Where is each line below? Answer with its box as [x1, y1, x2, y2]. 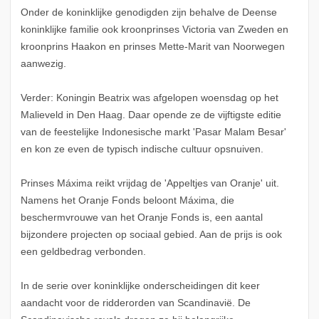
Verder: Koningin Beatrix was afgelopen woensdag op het [20, 93, 278, 104]
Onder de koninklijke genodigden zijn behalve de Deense [20, 7, 277, 19]
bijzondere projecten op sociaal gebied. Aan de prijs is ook [20, 229, 282, 241]
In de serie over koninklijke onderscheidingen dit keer [20, 281, 260, 292]
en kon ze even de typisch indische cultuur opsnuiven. [20, 144, 263, 155]
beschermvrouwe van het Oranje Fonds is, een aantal [20, 212, 263, 224]
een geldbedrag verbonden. [20, 246, 146, 258]
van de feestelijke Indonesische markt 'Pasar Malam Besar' [20, 127, 286, 138]
